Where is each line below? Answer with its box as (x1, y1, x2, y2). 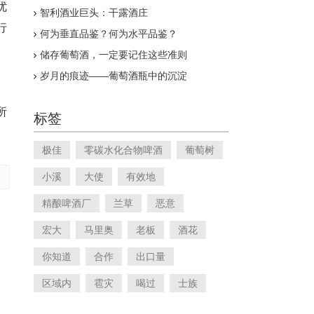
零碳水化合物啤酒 (84, 144, 163, 156)
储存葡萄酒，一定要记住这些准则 (40, 49, 187, 60)
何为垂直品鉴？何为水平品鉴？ (40, 28, 177, 39)
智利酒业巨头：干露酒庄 (40, 7, 148, 18)
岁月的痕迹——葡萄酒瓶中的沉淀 (40, 70, 187, 81)
